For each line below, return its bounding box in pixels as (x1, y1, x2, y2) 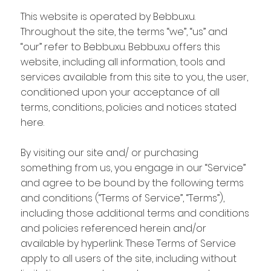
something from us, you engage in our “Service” (20, 160, 246, 175)
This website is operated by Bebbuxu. (20, 9, 195, 24)
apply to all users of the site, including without (20, 251, 237, 266)
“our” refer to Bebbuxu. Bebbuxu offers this (20, 39, 220, 54)
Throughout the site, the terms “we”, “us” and (20, 24, 227, 39)
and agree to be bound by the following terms (20, 175, 244, 190)
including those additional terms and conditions (20, 206, 249, 220)
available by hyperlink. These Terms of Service (20, 236, 236, 250)
